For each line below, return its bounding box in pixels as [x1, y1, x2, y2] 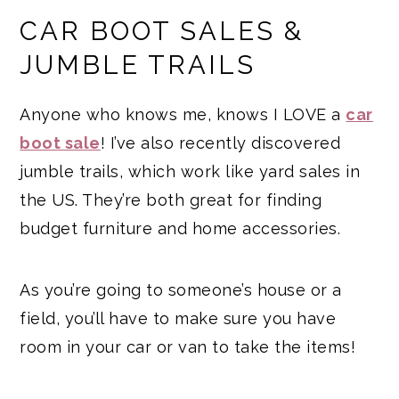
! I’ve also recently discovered [100, 133, 341, 152]
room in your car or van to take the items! [20, 337, 356, 356]
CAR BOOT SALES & [20, 15, 305, 46]
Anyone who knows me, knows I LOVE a [20, 104, 346, 124]
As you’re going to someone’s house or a [20, 280, 342, 299]
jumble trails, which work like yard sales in [20, 161, 361, 181]
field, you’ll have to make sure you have [20, 308, 337, 328]
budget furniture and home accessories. [20, 218, 341, 238]
